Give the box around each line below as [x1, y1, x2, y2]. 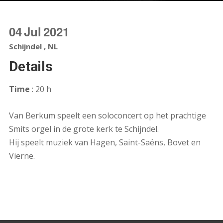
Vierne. [8, 150, 35, 161]
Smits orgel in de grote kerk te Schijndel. [8, 123, 159, 134]
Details [8, 58, 53, 75]
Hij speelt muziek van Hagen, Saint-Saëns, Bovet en [8, 136, 201, 148]
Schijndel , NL [8, 41, 58, 51]
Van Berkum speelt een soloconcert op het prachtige [8, 110, 206, 121]
